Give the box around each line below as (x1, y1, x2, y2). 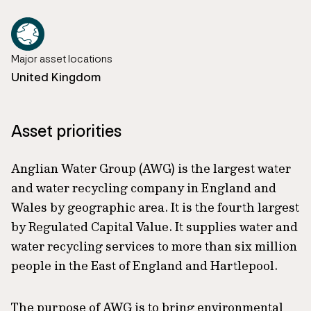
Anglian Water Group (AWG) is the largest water (11, 160, 291, 176)
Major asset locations (11, 52, 112, 65)
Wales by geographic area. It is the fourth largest (11, 199, 299, 215)
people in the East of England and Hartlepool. (11, 258, 278, 274)
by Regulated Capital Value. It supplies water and (11, 219, 298, 235)
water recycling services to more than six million (11, 238, 297, 254)
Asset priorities (11, 121, 121, 141)
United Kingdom (11, 69, 101, 85)
